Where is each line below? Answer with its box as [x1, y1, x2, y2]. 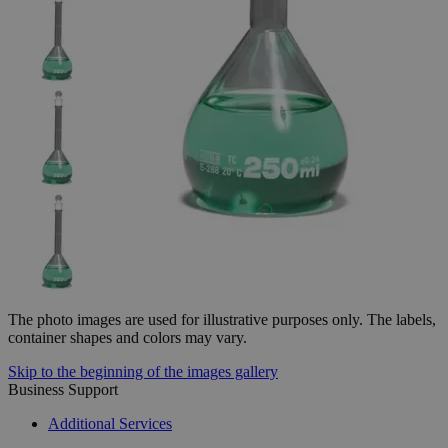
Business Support [8, 381, 118, 398]
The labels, [367, 311, 436, 328]
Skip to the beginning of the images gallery [8, 363, 278, 380]
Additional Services [48, 415, 172, 432]
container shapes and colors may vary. [8, 329, 247, 346]
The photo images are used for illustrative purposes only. [8, 311, 363, 328]
